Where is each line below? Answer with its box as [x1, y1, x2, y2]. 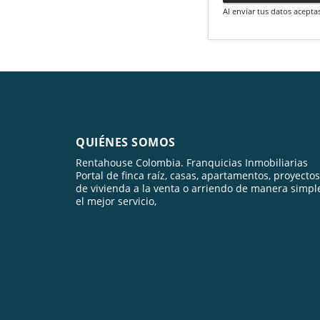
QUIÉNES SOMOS [76, 134, 176, 150]
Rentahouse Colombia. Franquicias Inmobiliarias [76, 155, 308, 169]
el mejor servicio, [76, 194, 156, 208]
